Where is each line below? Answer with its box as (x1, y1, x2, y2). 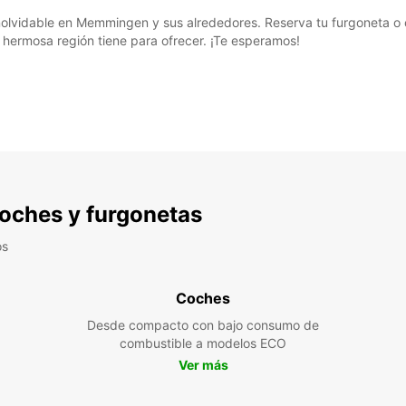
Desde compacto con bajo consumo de (87, 317, 319, 333)
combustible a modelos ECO (120, 335, 286, 351)
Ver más (178, 357, 228, 372)
